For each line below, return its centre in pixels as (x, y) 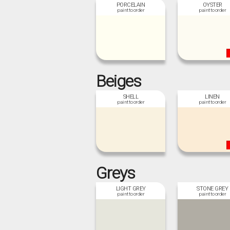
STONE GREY (212, 188)
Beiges (119, 81)
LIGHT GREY (131, 188)
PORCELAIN (131, 5)
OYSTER (212, 5)
